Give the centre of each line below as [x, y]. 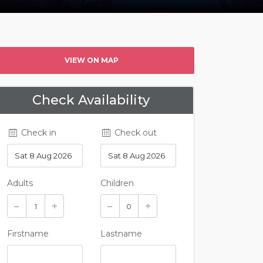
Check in [37, 133]
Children [117, 183]
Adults [20, 183]
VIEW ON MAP [92, 60]
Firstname [28, 234]
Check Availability [91, 100]
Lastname [121, 234]
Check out [134, 133]
